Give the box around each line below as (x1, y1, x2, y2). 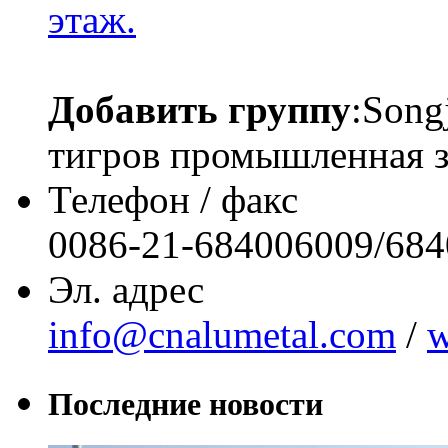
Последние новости (48, 386, 323, 423)
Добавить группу (48, 87, 351, 131)
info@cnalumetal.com (48, 312, 396, 356)
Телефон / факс (48, 177, 298, 221)
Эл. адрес (48, 267, 204, 311)
